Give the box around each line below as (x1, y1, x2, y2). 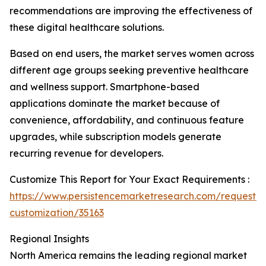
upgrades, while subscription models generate (9, 131, 221, 142)
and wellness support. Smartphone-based (9, 81, 199, 93)
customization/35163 (9, 207, 104, 218)
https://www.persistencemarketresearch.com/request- (9, 190, 260, 202)
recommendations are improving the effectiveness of (9, 5, 252, 17)
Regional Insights (9, 233, 89, 245)
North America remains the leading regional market (9, 249, 247, 261)
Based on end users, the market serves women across (9, 47, 254, 59)
